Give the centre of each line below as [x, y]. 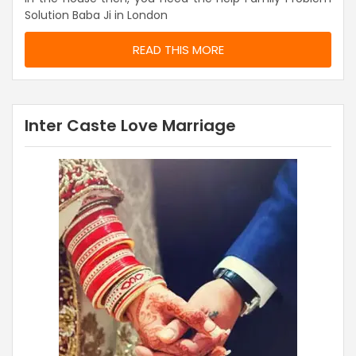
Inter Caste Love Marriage [130, 126]
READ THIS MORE [178, 50]
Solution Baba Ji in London [96, 15]
